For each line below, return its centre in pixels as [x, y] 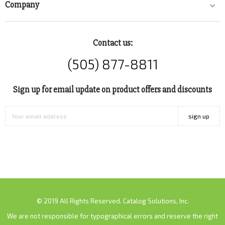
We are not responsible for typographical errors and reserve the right [113, 216]
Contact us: [113, 43]
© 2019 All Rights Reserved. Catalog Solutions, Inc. [113, 201]
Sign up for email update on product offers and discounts [113, 90]
